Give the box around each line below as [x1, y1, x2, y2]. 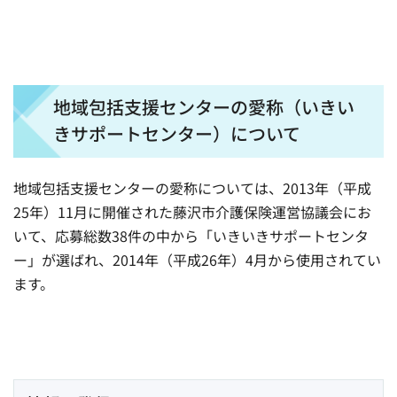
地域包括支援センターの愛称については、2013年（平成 [13, 177, 371, 199]
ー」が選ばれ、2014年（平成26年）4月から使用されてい [13, 249, 381, 271]
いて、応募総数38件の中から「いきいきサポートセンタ [13, 225, 369, 247]
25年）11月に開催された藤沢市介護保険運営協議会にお [13, 201, 371, 223]
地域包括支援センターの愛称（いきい [53, 94, 354, 121]
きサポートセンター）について [53, 121, 300, 147]
